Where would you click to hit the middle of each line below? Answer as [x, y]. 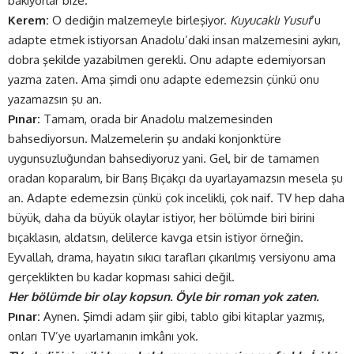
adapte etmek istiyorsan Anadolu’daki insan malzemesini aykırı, [174, 40]
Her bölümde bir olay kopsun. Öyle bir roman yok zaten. [163, 296]
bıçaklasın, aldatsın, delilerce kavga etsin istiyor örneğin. [156, 237]
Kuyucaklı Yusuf [271, 20]
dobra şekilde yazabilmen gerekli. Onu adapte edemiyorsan [167, 59]
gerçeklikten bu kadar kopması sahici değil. [121, 277]
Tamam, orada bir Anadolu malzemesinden [156, 119]
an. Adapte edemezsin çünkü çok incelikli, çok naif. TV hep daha [176, 198]
